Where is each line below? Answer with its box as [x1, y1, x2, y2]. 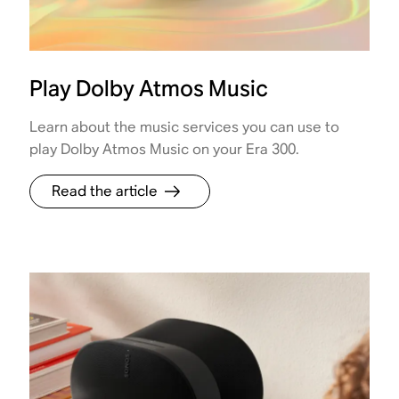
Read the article [52, 181, 159, 200]
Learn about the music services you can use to [29, 117, 340, 136]
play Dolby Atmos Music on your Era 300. [29, 139, 300, 159]
